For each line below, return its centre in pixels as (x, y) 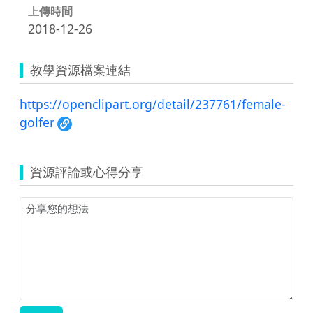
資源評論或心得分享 (87, 172)
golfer (37, 122)
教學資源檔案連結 (80, 70)
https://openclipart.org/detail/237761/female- (153, 104)
